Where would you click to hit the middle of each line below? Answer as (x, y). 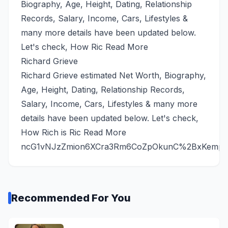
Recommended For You (71, 198)
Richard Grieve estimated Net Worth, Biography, (113, 75)
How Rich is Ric (52, 132)
